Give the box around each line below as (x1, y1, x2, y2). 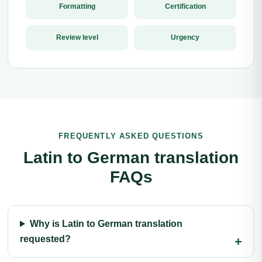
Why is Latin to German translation (29, 219, 182, 229)
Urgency (171, 33, 199, 42)
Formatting (58, 2, 95, 11)
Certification (164, 2, 206, 11)
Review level (56, 33, 98, 42)
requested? (20, 234, 71, 244)
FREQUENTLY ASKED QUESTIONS (58, 132, 204, 140)
